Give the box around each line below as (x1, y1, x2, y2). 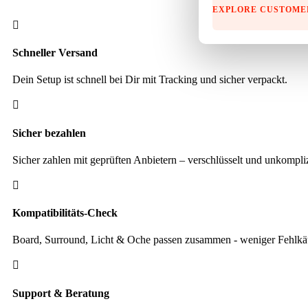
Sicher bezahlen (12, 126, 86, 139)
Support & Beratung (12, 287, 109, 299)
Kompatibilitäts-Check (12, 207, 118, 219)
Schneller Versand (12, 47, 98, 59)
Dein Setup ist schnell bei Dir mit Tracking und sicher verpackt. (12, 74, 287, 86)
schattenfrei (5, 26, 54, 38)
